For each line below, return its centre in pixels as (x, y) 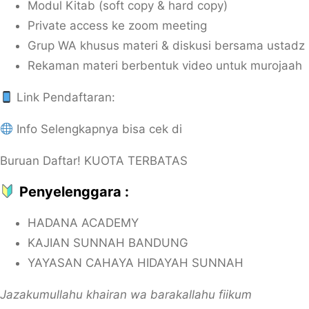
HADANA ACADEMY (83, 223)
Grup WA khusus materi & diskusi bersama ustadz (166, 46)
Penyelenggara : (72, 192)
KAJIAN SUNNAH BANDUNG (108, 243)
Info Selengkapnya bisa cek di (98, 129)
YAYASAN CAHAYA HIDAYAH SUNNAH (136, 263)
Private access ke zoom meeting (117, 26)
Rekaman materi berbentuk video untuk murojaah (165, 66)
